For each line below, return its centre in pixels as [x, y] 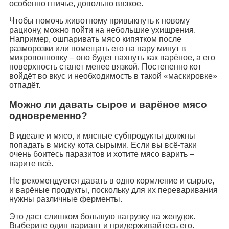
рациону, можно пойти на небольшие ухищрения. [102, 30]
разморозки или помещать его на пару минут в [98, 48]
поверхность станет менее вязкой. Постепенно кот [105, 66]
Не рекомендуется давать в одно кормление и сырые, [112, 180]
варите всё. [31, 163]
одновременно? [48, 116]
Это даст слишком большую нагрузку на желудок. [102, 216]
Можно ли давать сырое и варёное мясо [108, 105]
